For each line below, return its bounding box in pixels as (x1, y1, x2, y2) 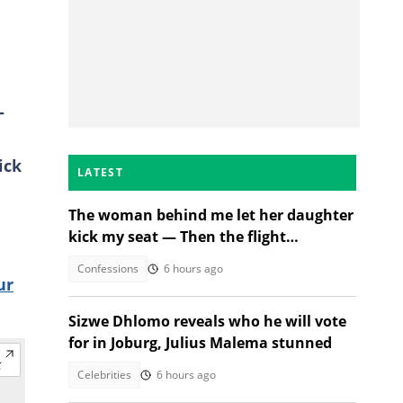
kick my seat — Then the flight (68, 227, 286, 246)
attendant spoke (68, 248, 188, 268)
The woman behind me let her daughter (68, 205, 354, 225)
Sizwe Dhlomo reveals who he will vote (68, 311, 346, 331)
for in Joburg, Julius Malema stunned (68, 333, 332, 353)
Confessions (77, 261, 139, 276)
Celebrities (77, 367, 131, 382)
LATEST (77, 165, 123, 180)
